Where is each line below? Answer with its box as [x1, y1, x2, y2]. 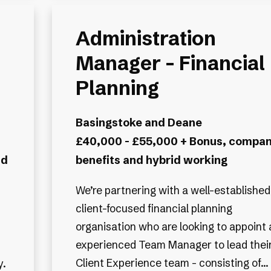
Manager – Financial [75, 51, 265, 76]
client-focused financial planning [75, 202, 232, 215]
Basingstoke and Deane [75, 116, 202, 130]
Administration [75, 26, 216, 51]
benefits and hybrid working [75, 153, 227, 168]
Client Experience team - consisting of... [75, 256, 269, 270]
